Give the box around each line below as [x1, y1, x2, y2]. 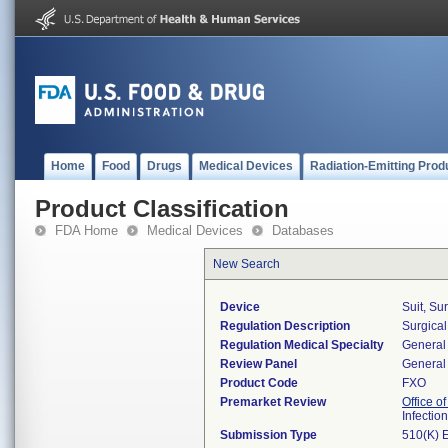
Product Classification [35, 195, 289, 222]
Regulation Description [220, 319, 350, 333]
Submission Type [220, 428, 317, 442]
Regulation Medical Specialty [220, 338, 384, 352]
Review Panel [220, 357, 297, 371]
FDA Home [55, 223, 118, 238]
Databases [272, 223, 334, 238]
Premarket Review [220, 395, 326, 409]
